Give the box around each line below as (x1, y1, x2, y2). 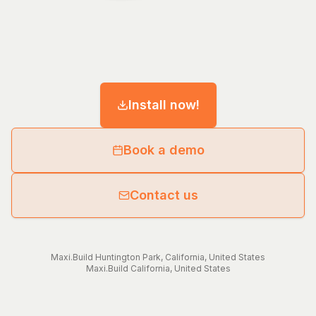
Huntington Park (95, 252, 161, 263)
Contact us (129, 188, 198, 203)
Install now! (128, 97, 200, 113)
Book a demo (123, 142, 205, 158)
